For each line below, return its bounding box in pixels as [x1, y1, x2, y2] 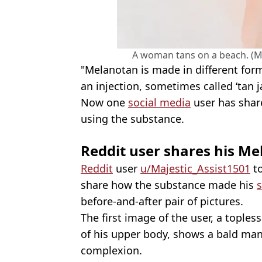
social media [128, 95, 191, 109]
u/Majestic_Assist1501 [140, 161, 250, 175]
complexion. [81, 243, 142, 257]
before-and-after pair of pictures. [81, 194, 243, 208]
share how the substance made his [81, 177, 257, 192]
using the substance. [81, 111, 184, 126]
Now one [81, 95, 128, 109]
